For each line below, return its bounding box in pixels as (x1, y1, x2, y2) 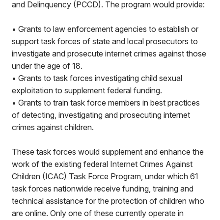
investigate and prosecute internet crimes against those (12, 49, 206, 58)
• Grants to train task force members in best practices (12, 98, 200, 108)
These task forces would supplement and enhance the (12, 147, 204, 157)
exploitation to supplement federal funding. (12, 85, 162, 95)
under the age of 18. (12, 61, 82, 71)
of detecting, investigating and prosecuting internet (12, 110, 190, 120)
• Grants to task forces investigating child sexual (12, 73, 182, 83)
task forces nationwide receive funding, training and (12, 184, 193, 193)
